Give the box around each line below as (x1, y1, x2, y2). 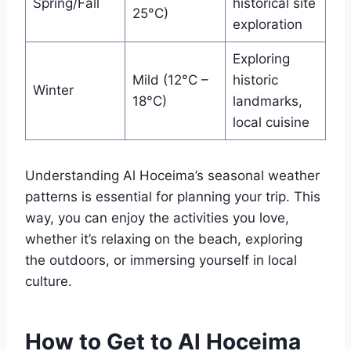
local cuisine (232, 114, 309, 131)
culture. (25, 273, 72, 290)
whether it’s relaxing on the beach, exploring (25, 231, 302, 248)
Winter (32, 82, 74, 99)
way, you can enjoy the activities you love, (25, 210, 289, 226)
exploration (232, 16, 302, 33)
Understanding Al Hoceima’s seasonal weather (25, 168, 320, 184)
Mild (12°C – (132, 72, 208, 89)
